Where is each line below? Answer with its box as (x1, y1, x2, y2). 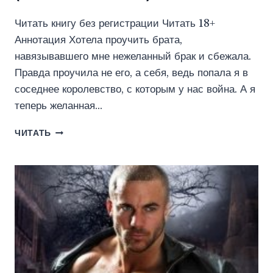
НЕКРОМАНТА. (51, 138, 118, 149)
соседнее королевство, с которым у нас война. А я (15, 83, 255, 96)
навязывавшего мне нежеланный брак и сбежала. (15, 50, 251, 63)
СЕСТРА (51, 126, 88, 136)
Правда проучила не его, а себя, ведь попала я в (15, 66, 248, 80)
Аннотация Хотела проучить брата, (15, 34, 182, 47)
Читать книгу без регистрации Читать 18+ (15, 17, 215, 30)
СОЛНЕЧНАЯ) (51, 190, 113, 200)
